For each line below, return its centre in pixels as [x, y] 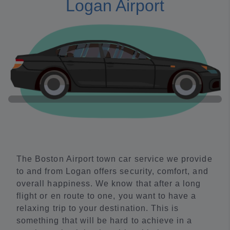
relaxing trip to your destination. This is [98, 208]
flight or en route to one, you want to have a [107, 196]
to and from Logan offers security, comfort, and [112, 171]
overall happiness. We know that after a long [109, 183]
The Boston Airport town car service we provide [114, 159]
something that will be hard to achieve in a [104, 220]
